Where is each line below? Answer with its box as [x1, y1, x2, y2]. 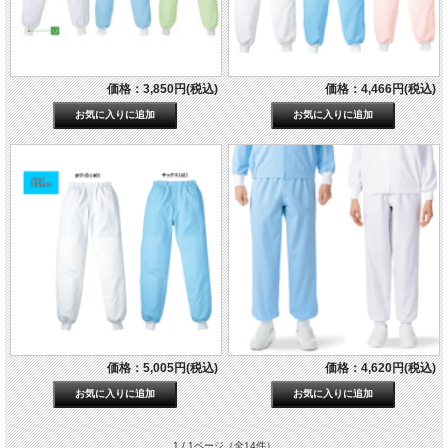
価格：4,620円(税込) [324, 361, 436, 376]
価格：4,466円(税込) [324, 82, 436, 97]
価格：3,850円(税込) [106, 82, 218, 97]
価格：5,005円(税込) [106, 361, 218, 376]
